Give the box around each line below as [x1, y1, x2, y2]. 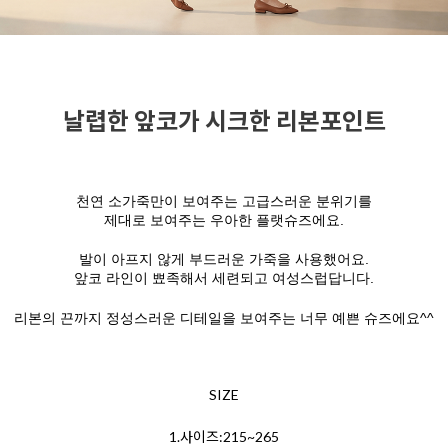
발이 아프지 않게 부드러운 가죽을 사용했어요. [79, 251, 369, 268]
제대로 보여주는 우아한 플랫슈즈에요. [104, 212, 344, 229]
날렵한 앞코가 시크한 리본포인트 [62, 106, 386, 136]
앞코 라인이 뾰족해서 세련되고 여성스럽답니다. [74, 270, 374, 287]
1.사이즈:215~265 [169, 428, 279, 446]
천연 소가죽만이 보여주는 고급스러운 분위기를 [76, 193, 372, 210]
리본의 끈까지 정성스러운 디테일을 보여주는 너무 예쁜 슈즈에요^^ [14, 310, 434, 327]
